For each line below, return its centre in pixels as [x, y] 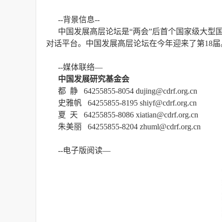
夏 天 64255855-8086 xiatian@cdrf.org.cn [128, 115]
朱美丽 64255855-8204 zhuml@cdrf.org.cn [129, 127]
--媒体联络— [80, 67]
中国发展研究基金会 [94, 79]
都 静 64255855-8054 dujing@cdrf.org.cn [128, 91]
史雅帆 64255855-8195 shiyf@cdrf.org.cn [127, 103]
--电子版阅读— [84, 150]
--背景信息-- [79, 20]
